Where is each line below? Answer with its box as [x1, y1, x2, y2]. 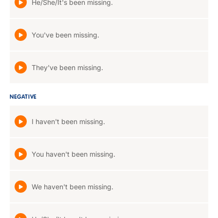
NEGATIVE [10, 94, 37, 100]
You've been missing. [32, 31, 99, 39]
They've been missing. [32, 63, 103, 72]
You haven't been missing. [32, 150, 115, 158]
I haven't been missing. [32, 117, 105, 126]
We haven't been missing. [32, 182, 113, 191]
